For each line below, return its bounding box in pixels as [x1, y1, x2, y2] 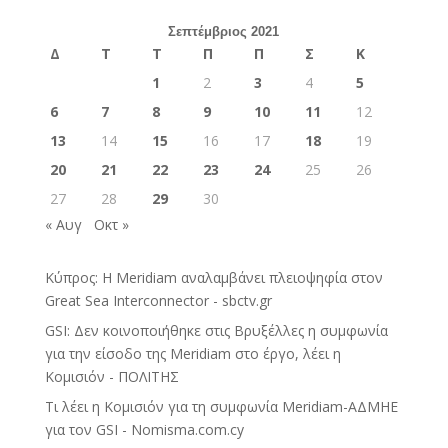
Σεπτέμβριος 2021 [168, 23, 280, 39]
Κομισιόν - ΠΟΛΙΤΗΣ [44, 366, 179, 386]
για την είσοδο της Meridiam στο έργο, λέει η [44, 343, 341, 363]
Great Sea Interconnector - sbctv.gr [44, 290, 272, 310]
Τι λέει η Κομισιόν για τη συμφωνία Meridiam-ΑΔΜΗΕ [44, 396, 398, 416]
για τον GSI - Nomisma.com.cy [44, 419, 244, 439]
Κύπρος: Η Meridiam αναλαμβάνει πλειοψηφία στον [44, 267, 383, 287]
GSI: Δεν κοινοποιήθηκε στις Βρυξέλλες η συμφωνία [44, 320, 388, 340]
